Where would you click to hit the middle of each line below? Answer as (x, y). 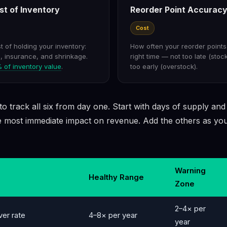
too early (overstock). (164, 67)
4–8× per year (113, 216)
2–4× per (190, 209)
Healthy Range (116, 178)
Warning (190, 171)
